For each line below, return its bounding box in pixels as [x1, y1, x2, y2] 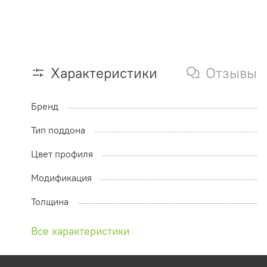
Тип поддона [31, 124, 85, 136]
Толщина [31, 195, 69, 208]
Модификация [31, 172, 92, 184]
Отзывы [206, 64, 257, 82]
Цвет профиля [31, 148, 93, 160]
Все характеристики [31, 224, 129, 238]
